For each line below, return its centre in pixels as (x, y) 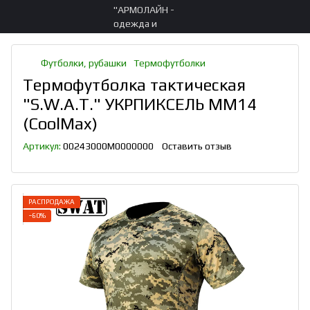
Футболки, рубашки (84, 63)
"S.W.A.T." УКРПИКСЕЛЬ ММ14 (140, 104)
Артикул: (42, 146)
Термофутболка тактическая (134, 85)
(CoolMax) (60, 124)
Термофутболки (170, 63)
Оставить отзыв (197, 146)
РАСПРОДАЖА (52, 202)
